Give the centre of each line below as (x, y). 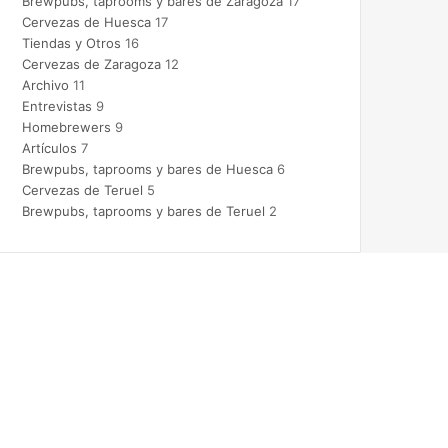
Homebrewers (66, 126)
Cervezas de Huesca (86, 21)
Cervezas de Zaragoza (91, 63)
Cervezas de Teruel (82, 189)
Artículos (49, 147)
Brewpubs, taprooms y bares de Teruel (143, 210)
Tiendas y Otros (71, 42)
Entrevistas (56, 105)
